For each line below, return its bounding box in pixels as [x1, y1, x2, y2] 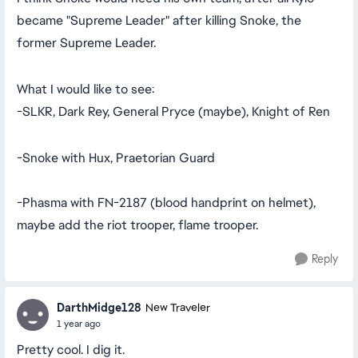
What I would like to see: [17, 81, 154, 97]
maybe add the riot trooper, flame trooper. [17, 217, 258, 233]
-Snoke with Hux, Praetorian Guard [17, 149, 215, 166]
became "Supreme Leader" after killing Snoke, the [17, 12, 301, 29]
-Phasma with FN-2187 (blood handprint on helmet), [17, 194, 316, 211]
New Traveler [145, 300, 210, 315]
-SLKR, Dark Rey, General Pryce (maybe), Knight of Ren [17, 103, 330, 120]
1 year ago [57, 316, 101, 330]
